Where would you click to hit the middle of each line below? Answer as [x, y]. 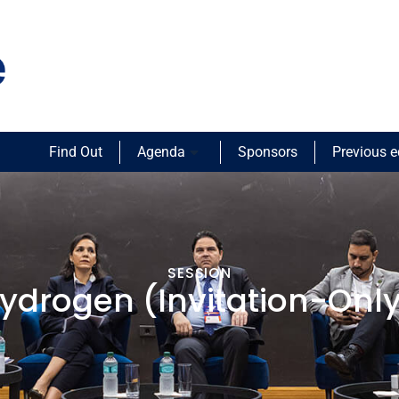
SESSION [199, 273]
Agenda [161, 152]
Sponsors [267, 152]
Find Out [75, 152]
